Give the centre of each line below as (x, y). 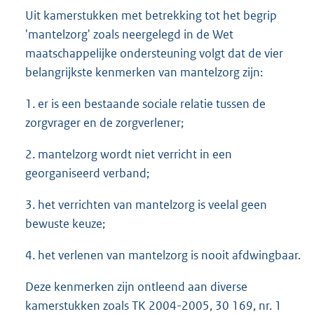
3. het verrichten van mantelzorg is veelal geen (146, 205)
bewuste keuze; (65, 224)
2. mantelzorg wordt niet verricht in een (129, 155)
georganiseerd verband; (87, 173)
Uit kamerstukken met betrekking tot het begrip (151, 16)
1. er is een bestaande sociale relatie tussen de (145, 104)
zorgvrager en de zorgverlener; (104, 123)
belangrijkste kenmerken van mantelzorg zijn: (144, 73)
